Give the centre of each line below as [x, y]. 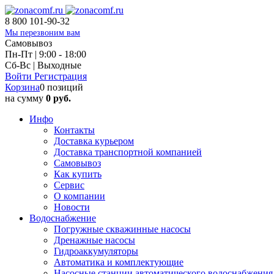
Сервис [69, 185]
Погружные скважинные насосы [122, 229]
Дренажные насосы [94, 240]
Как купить [78, 174]
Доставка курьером [94, 141]
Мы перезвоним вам [43, 33]
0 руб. [58, 98]
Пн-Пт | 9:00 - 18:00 [46, 54]
